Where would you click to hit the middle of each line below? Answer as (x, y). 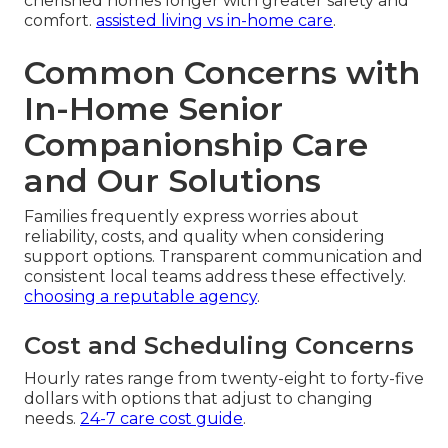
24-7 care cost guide (161, 418)
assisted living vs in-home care (214, 20)
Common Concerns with (222, 72)
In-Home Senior (153, 108)
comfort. (60, 20)
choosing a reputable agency (140, 296)
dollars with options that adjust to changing (198, 398)
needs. (52, 418)
